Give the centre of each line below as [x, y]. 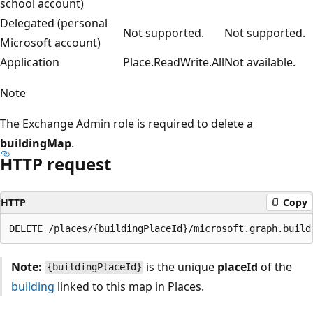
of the [275, 267]
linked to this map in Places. [129, 286]
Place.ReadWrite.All [174, 62]
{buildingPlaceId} [94, 267]
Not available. [260, 62]
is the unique [181, 267]
